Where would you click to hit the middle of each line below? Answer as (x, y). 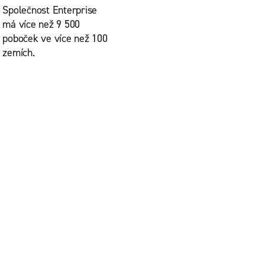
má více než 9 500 (41, 24)
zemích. (19, 53)
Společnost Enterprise (50, 10)
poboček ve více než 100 (55, 38)
